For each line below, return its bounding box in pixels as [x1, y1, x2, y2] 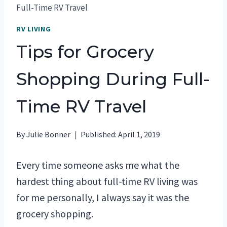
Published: [81, 129, 117, 139]
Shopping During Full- [16, 68, 210, 90]
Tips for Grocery [16, 41, 154, 62]
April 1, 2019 [118, 129, 161, 139]
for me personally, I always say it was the [16, 191, 189, 204]
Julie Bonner [26, 129, 71, 139]
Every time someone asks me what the [16, 158, 179, 171]
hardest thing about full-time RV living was [16, 174, 198, 187]
